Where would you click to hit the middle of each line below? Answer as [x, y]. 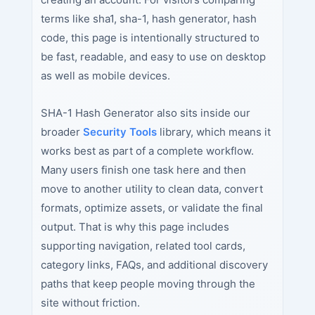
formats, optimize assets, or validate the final [152, 208]
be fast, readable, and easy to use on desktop [153, 56]
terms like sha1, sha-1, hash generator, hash [148, 18]
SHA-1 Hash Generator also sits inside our [145, 113]
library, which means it [213, 132]
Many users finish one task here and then [143, 170]
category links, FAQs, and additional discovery [154, 265]
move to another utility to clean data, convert [152, 189]
